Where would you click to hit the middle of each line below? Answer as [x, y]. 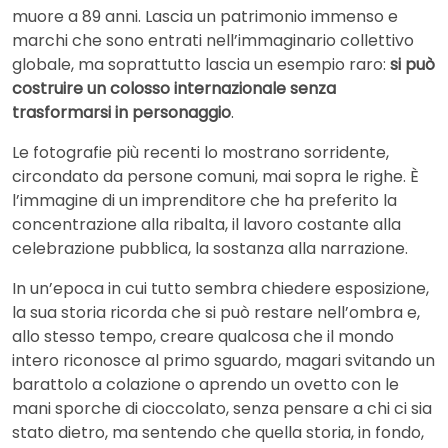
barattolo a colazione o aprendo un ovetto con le [205, 384]
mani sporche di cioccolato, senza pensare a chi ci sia [222, 408]
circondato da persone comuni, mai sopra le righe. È [215, 176]
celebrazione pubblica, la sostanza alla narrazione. [210, 248]
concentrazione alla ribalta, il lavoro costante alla [206, 224]
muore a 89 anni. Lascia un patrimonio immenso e [205, 16]
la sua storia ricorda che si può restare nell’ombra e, [216, 312]
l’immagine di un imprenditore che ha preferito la [204, 200]
